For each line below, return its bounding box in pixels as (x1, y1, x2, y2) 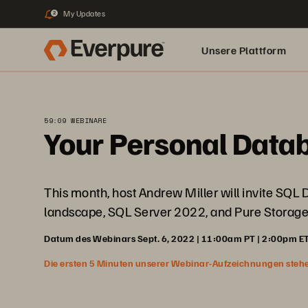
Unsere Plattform (201, 43, 286, 57)
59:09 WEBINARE (44, 115, 107, 126)
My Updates (63, 8, 105, 19)
